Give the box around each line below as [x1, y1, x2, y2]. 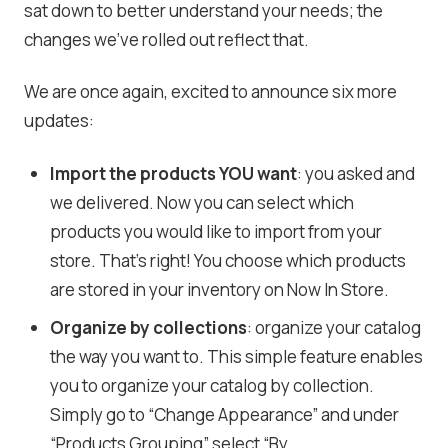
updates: [24, 109, 94, 133]
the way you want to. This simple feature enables [49, 344, 423, 368]
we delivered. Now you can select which [49, 191, 354, 215]
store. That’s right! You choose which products [49, 249, 406, 273]
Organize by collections [49, 315, 247, 339]
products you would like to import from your [49, 220, 382, 244]
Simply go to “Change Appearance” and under [49, 402, 399, 426]
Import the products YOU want [49, 162, 297, 186]
